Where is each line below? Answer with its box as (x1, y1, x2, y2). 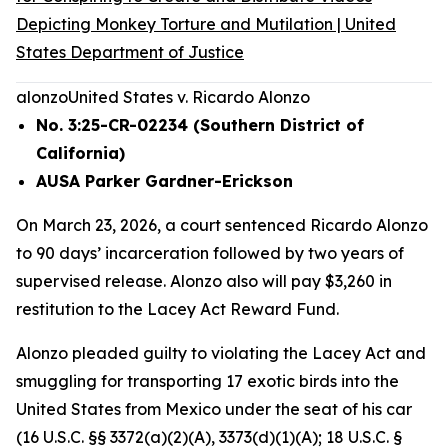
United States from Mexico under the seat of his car (16, 399, 412, 419)
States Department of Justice (16, 42, 244, 62)
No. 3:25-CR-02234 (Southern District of (36, 115, 364, 135)
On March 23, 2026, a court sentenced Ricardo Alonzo (16, 215, 428, 235)
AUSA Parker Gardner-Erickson (36, 171, 293, 191)
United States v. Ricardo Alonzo (68, 87, 310, 107)
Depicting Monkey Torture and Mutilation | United (16, 14, 396, 34)
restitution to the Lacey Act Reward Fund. (16, 299, 339, 319)
